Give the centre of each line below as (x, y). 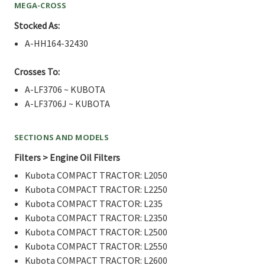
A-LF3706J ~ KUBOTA (68, 103)
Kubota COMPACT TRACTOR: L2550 (96, 246)
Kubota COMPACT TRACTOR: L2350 (96, 217)
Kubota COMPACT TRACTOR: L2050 (96, 175)
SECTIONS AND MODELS (62, 137)
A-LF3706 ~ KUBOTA (65, 89)
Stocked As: (37, 25)
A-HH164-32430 (57, 43)
